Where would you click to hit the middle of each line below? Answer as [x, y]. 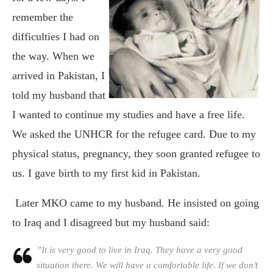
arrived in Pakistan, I [58, 75]
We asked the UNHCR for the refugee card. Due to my [134, 134]
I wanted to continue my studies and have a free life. [129, 114]
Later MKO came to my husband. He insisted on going [137, 203]
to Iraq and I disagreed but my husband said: [111, 222]
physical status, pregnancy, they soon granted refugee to [136, 153]
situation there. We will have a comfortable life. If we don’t [147, 265]
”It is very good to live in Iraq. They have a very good [140, 250]
